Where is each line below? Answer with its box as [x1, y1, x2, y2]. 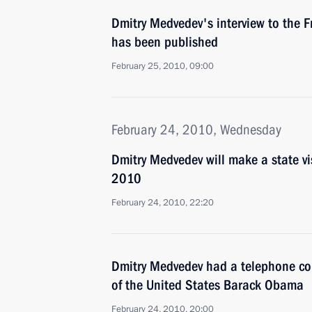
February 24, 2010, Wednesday [111, 121, 281, 138]
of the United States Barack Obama [111, 276, 304, 293]
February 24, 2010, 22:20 [111, 196, 214, 209]
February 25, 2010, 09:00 [111, 60, 214, 72]
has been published [111, 33, 218, 50]
